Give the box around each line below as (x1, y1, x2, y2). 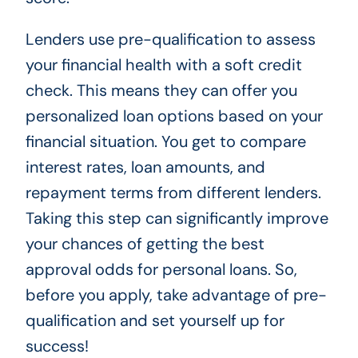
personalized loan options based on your (25, 105, 323, 127)
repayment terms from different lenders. (25, 182, 321, 204)
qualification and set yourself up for (25, 310, 284, 332)
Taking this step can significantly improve (25, 208, 328, 229)
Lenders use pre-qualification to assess (25, 29, 316, 50)
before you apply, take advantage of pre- (25, 284, 327, 306)
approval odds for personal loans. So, (25, 259, 297, 280)
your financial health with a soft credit (25, 54, 302, 76)
